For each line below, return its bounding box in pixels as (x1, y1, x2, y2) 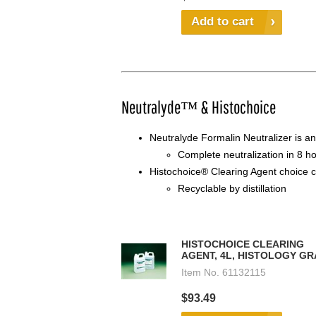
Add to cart (191, 15, 254, 29)
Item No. (181, 267, 219, 279)
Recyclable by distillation (178, 183, 286, 195)
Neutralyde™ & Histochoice (121, 97, 276, 118)
